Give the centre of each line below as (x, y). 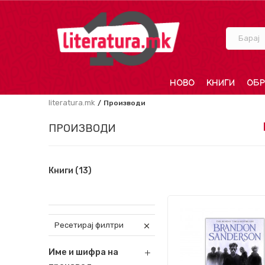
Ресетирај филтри (89, 225)
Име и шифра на (83, 252)
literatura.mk (72, 103)
